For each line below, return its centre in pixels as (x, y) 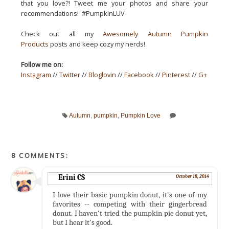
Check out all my (62, 33)
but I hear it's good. (83, 222)
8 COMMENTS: (40, 155)
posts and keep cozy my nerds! (97, 44)
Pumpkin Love (141, 115)
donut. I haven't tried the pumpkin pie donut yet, (130, 213)
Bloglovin (102, 74)
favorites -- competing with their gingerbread (130, 204)
